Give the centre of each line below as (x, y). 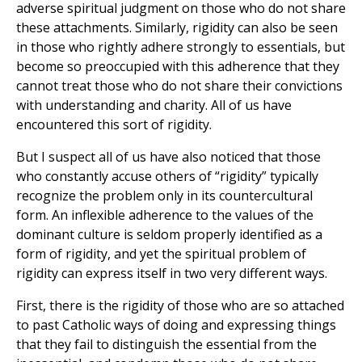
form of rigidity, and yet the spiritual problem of (161, 254)
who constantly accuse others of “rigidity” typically (167, 177)
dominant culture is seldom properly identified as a (169, 235)
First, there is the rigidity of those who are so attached (180, 306)
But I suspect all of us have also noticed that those (168, 157)
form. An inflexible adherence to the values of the (165, 215)
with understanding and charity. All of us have (154, 105)
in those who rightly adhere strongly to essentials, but (181, 47)
